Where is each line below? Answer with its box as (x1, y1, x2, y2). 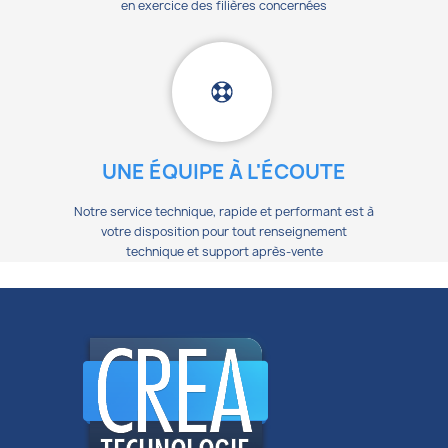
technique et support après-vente (125, 242, 323, 260)
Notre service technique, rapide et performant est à (74, 202, 374, 220)
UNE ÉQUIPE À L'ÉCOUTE (102, 157, 346, 185)
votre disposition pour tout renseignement (101, 222, 347, 240)
